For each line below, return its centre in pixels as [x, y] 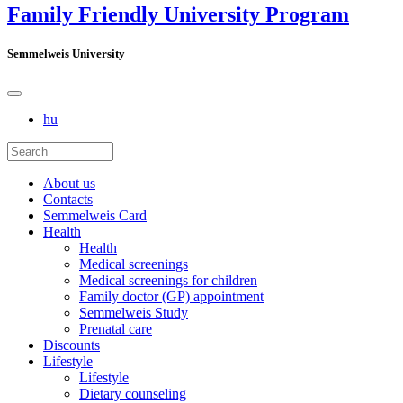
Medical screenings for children [168, 280]
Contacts [68, 199]
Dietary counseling [133, 393]
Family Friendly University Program [178, 14]
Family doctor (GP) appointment [171, 296]
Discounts [72, 345]
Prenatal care [116, 328]
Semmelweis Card [95, 215]
